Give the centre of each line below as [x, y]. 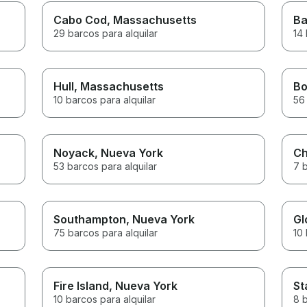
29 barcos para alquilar [106, 33]
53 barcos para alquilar [106, 166]
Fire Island [82, 285]
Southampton [90, 219]
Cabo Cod [81, 20]
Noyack [74, 152]
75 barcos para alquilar [106, 232]
